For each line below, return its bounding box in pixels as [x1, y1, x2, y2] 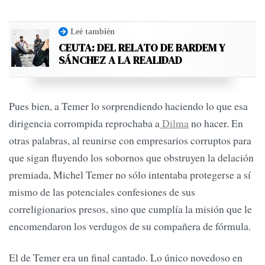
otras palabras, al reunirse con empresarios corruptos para [9, 132, 251, 147]
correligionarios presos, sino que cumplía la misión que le [9, 201, 252, 216]
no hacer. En [189, 115, 243, 130]
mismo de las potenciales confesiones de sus [9, 184, 195, 199]
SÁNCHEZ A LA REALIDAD [59, 52, 182, 67]
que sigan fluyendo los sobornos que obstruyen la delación [9, 150, 254, 164]
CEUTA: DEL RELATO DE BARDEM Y [59, 40, 225, 55]
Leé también [70, 26, 115, 36]
